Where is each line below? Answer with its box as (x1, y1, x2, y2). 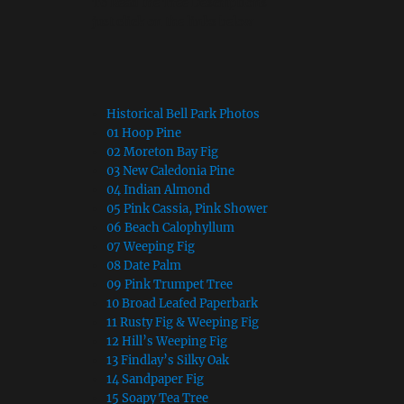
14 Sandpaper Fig (106, 371, 204, 387)
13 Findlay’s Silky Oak (106, 352, 229, 368)
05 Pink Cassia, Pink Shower (106, 200, 268, 216)
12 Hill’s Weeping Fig (106, 333, 227, 349)
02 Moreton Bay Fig (106, 143, 218, 160)
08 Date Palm (106, 257, 181, 273)
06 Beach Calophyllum (106, 219, 234, 235)
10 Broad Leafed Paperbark (106, 295, 258, 311)
